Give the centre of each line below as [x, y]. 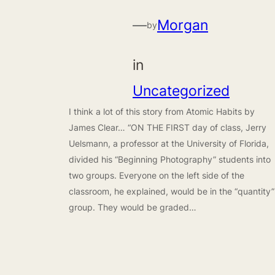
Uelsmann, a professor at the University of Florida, [169, 143]
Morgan [183, 25]
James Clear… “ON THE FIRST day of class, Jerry [168, 127]
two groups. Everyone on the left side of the [157, 175]
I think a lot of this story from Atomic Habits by [162, 111]
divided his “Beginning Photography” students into [170, 159]
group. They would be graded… [133, 207]
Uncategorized [181, 90]
